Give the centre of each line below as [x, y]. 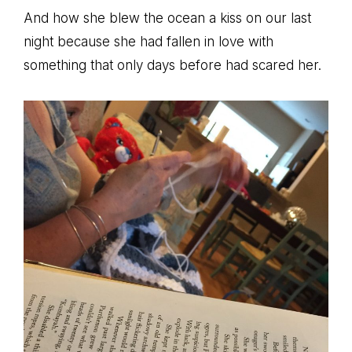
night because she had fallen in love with [148, 41]
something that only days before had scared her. [172, 65]
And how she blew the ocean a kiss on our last [167, 18]
